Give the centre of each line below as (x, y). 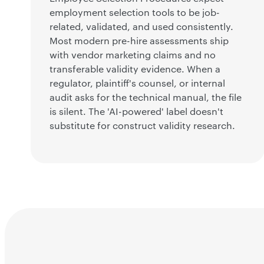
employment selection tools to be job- (135, 13)
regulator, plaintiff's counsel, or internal (137, 83)
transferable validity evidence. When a (135, 69)
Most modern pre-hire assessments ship (139, 41)
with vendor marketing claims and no (133, 55)
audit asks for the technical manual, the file (146, 98)
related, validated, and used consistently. (141, 27)
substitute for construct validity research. (142, 126)
